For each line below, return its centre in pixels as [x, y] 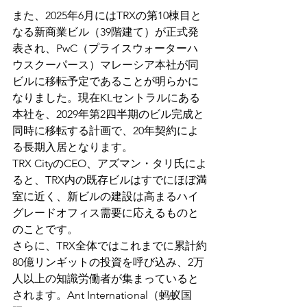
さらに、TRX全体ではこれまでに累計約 [110, 246]
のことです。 [45, 230]
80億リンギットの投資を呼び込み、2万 [108, 262]
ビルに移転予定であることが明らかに [106, 82]
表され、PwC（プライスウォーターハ [105, 49]
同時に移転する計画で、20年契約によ [106, 131]
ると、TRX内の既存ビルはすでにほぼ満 [110, 180]
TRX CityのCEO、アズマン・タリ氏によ [110, 164]
